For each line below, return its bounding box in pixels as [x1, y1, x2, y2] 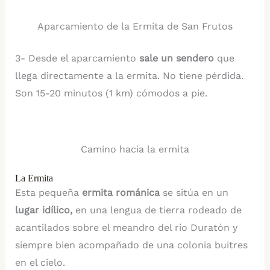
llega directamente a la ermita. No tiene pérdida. [14, 70, 243, 82]
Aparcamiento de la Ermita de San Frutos [37, 20, 233, 33]
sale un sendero [139, 52, 217, 64]
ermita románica [81, 187, 160, 199]
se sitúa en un [159, 187, 228, 199]
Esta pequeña [14, 187, 82, 199]
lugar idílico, [14, 204, 75, 216]
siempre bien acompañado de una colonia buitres [14, 239, 248, 251]
